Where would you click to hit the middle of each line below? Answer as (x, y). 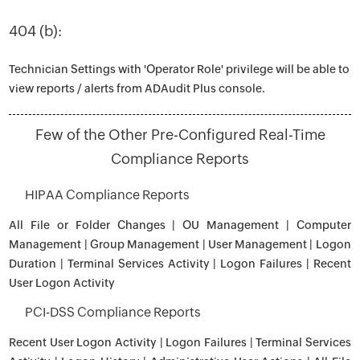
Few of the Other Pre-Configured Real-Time (180, 135)
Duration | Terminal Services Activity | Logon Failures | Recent (180, 264)
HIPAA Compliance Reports (108, 195)
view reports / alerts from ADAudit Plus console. (137, 88)
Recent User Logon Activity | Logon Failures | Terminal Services (180, 342)
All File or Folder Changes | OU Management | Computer (180, 225)
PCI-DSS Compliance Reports (113, 312)
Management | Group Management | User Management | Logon (180, 244)
